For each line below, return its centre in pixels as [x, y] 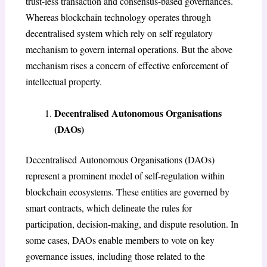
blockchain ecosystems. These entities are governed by [127, 191]
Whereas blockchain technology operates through [118, 17]
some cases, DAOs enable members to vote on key [120, 240]
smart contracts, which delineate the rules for [108, 207]
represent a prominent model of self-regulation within [125, 175]
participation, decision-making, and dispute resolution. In [132, 223]
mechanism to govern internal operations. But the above [129, 49]
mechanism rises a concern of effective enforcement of [127, 66]
